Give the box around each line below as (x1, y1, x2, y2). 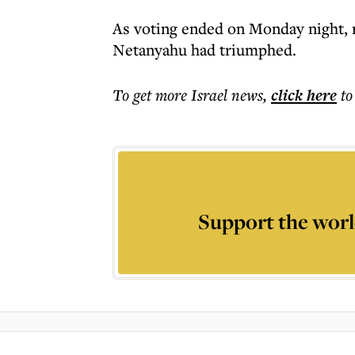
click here (271, 84, 337, 106)
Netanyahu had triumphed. (113, 39, 296, 60)
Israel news (191, 84, 263, 105)
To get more (113, 84, 191, 105)
